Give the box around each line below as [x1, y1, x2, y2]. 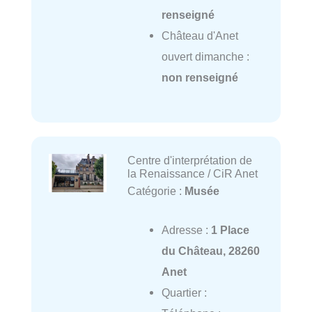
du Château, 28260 [161, 244, 260, 257]
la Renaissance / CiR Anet [127, 166, 258, 180]
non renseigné [161, 71, 238, 84]
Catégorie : [127, 184, 185, 197]
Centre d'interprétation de [127, 153, 252, 166]
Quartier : [161, 286, 207, 299]
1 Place [210, 223, 249, 236]
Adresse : [161, 223, 211, 236]
